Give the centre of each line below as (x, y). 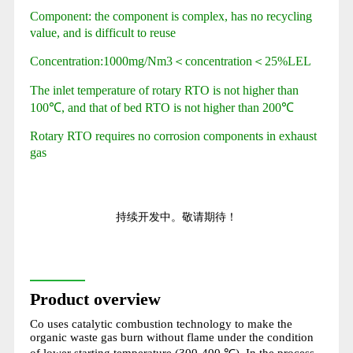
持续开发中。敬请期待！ (176, 217)
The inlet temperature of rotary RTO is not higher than (164, 90)
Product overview (95, 299)
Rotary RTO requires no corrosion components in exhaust (173, 136)
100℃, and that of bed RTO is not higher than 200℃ (162, 107)
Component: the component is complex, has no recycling (171, 16)
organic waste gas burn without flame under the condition (171, 337)
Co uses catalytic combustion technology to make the (161, 323)
